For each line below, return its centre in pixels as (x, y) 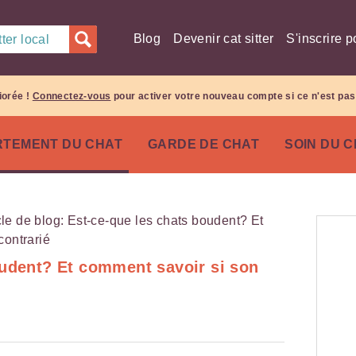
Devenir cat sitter (224, 39)
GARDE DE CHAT (204, 144)
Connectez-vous (72, 96)
